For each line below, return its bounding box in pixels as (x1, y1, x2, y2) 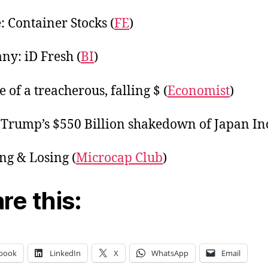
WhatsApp (151, 248, 188, 259)
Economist (167, 83, 230, 99)
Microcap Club (76, 150, 163, 166)
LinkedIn (50, 248, 81, 259)
